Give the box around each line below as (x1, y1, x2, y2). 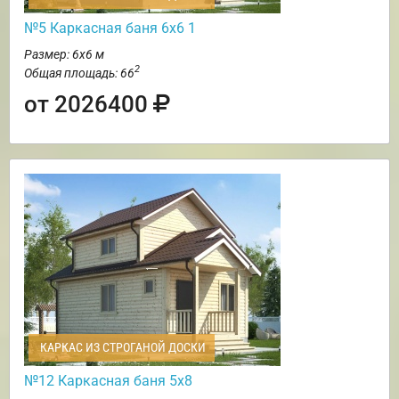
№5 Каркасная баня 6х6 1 (24, 19, 196, 37)
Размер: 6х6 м (24, 46, 104, 61)
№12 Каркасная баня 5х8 (24, 371, 192, 389)
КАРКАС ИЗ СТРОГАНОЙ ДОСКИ (37, 339, 206, 354)
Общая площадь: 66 (24, 65, 134, 80)
